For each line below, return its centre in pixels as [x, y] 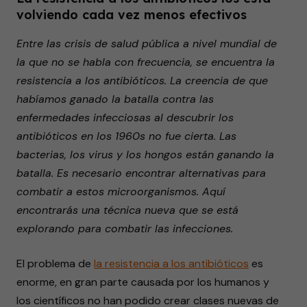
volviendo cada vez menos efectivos [132, 15]
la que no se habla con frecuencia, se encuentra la [146, 62]
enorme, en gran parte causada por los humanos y [143, 282]
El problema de [55, 263]
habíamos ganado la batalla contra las [115, 99]
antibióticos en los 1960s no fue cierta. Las [126, 136]
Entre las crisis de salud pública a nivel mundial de [147, 44]
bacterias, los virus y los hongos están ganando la [145, 155]
